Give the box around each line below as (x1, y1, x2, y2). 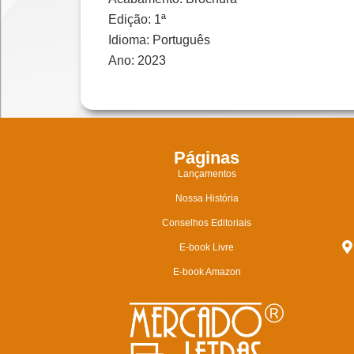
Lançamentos (177, 168, 236, 180)
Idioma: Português (108, 32, 210, 47)
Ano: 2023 (108, 53, 166, 67)
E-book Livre (179, 242, 235, 254)
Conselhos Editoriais (162, 217, 252, 229)
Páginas (174, 148, 240, 168)
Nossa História (175, 193, 239, 205)
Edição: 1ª (108, 12, 166, 26)
